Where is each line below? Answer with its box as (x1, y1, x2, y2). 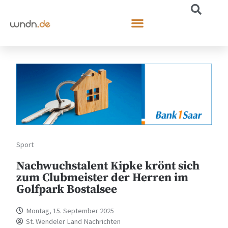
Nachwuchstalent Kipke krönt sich (16, 158, 200, 174)
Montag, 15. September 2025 (26, 206, 115, 215)
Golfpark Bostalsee (16, 182, 118, 197)
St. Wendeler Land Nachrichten (26, 216, 121, 226)
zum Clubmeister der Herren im (16, 170, 189, 185)
